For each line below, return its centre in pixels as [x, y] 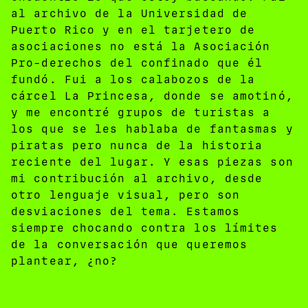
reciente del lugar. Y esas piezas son [152, 162]
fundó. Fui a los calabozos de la [133, 79]
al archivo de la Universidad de [130, 13]
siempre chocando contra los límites [145, 228]
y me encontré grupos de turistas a [141, 112]
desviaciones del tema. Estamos [126, 211]
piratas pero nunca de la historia [137, 145]
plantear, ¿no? [65, 261]
